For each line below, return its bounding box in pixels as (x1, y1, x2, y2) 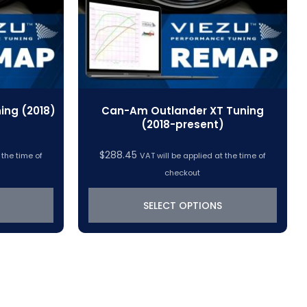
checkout (164, 167, 201, 179)
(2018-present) (140, 116, 224, 132)
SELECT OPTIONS (143, 198, 222, 212)
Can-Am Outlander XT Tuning (101, 103, 264, 118)
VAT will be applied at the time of (139, 150, 266, 162)
